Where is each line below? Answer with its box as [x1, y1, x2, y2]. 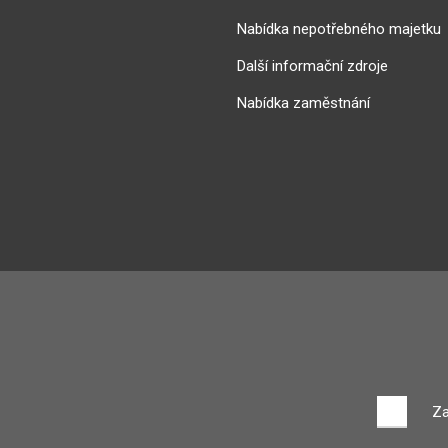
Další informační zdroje [237, 57, 388, 76]
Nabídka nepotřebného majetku [237, 20, 441, 39]
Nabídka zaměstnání [237, 94, 370, 113]
